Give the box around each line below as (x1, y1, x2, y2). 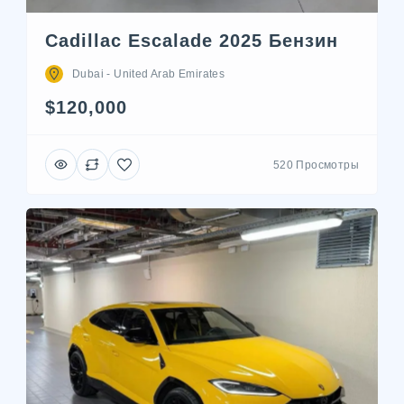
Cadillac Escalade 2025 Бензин (45, 31, 338, 51)
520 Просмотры (272, 158, 359, 171)
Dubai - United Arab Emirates (72, 68, 225, 81)
